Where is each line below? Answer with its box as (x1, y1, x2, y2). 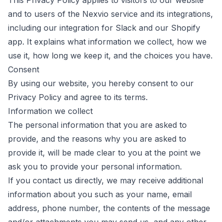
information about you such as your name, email (8, 189, 192, 199)
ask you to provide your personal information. (8, 162, 182, 171)
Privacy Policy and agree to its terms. (8, 92, 148, 102)
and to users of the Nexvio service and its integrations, (8, 9, 213, 19)
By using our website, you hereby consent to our (8, 78, 194, 88)
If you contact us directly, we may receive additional (8, 175, 203, 185)
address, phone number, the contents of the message (8, 203, 210, 213)
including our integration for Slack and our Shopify (8, 23, 200, 33)
